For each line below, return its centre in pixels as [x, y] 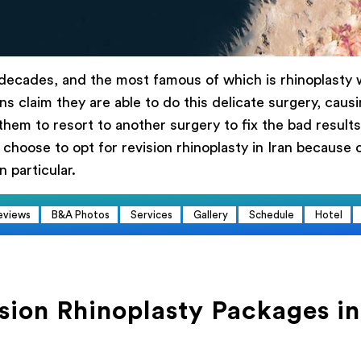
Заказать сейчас [183, 283]
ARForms [207, 328]
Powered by [160, 328]
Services [151, 215]
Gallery [211, 215]
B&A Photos [81, 215]
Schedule [272, 215]
